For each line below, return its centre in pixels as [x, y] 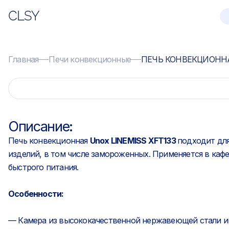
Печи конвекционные [90, 59]
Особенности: [36, 194]
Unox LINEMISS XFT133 [134, 141]
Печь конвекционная [49, 141]
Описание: [40, 127]
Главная [24, 59]
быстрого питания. [43, 167]
